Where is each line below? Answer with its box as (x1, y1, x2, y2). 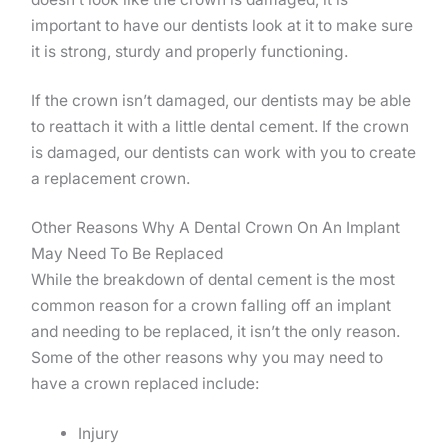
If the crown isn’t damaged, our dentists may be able (31, 91, 411, 111)
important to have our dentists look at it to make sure (31, 15, 413, 35)
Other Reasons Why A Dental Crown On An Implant (31, 218, 400, 238)
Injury (77, 423, 119, 443)
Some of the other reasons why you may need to (31, 348, 383, 368)
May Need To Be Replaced (31, 244, 223, 264)
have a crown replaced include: (31, 374, 259, 394)
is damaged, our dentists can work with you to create (31, 143, 416, 163)
